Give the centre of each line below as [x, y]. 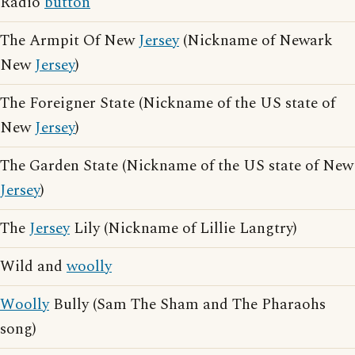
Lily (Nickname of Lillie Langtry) [183, 229]
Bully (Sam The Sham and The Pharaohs [187, 305]
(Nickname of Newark [256, 41]
